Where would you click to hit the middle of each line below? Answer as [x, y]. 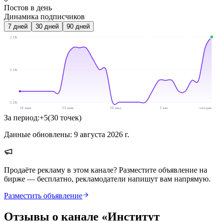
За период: [22, 117]
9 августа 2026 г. [102, 134]
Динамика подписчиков [44, 16]
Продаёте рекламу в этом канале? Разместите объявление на [106, 170]
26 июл [116, 108]
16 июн [26, 108]
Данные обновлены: [38, 134]
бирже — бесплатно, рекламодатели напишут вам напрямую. [107, 179]
